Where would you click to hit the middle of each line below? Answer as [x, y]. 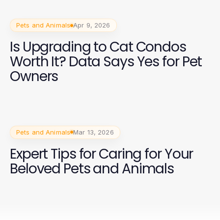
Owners [34, 76]
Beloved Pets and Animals [92, 168]
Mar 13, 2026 [94, 132]
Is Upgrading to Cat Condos [98, 47]
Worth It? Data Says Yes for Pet [106, 62]
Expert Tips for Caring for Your [102, 154]
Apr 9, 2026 [92, 25]
